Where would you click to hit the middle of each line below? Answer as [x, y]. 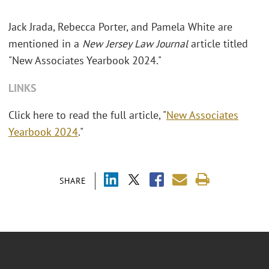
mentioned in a [45, 44]
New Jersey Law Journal [135, 44]
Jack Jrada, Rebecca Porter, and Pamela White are [120, 27]
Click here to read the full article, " [87, 115]
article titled [218, 44]
